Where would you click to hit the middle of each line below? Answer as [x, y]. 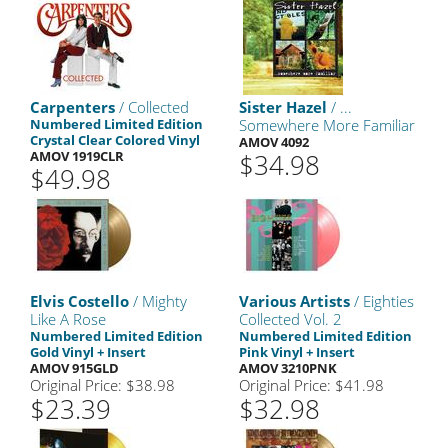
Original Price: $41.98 [311, 385]
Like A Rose [68, 319]
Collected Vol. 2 [290, 319]
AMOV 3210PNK [288, 368]
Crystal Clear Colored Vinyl [115, 140]
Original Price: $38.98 [102, 385]
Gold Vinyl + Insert [88, 352]
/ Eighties [382, 301]
